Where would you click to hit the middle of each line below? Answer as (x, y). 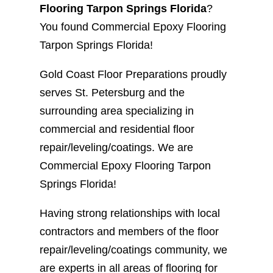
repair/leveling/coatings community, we (133, 250)
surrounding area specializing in (116, 111)
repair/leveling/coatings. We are (116, 147)
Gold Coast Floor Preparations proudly (133, 74)
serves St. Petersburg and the (112, 92)
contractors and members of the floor (129, 231)
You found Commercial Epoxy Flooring (133, 27)
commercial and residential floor (117, 129)
